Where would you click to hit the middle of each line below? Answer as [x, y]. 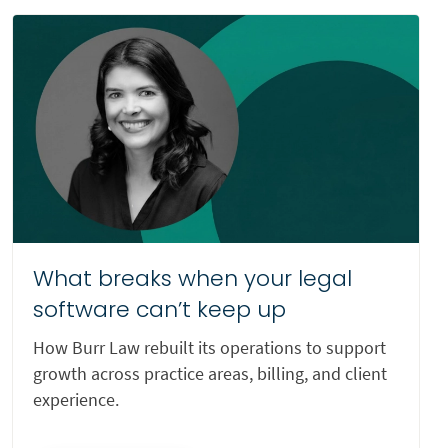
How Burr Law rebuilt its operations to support [209, 348]
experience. [76, 400]
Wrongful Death [76, 134]
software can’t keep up [159, 310]
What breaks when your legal [192, 279]
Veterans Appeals [81, 23]
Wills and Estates [79, 60]
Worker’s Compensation [104, 97]
